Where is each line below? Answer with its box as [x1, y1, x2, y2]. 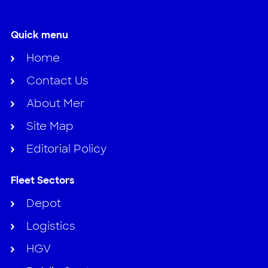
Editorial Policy [26, 141, 106, 156]
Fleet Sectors [10, 173, 75, 187]
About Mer [26, 96, 85, 111]
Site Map [26, 118, 74, 133]
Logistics [26, 218, 75, 233]
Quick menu [10, 28, 68, 41]
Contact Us [26, 73, 89, 88]
